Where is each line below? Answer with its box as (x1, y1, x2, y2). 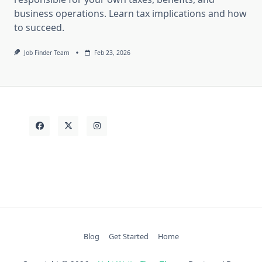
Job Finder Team (23, 48, 70, 57)
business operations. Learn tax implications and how (14, 6, 247, 20)
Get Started (108, 230, 149, 242)
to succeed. (14, 20, 64, 34)
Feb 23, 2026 (94, 48, 130, 57)
